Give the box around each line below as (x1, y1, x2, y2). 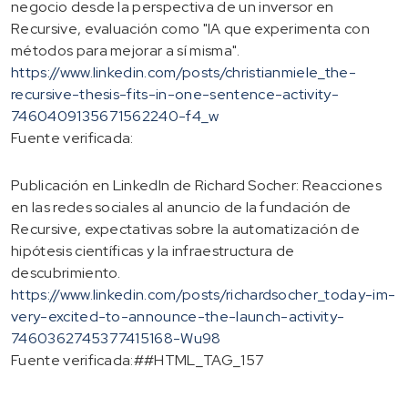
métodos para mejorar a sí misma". (11, 40, 240, 60)
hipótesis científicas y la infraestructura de (11, 240, 295, 260)
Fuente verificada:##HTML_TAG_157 (11, 350, 265, 370)
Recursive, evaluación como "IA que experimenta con (11, 18, 371, 38)
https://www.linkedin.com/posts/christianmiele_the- (11, 62, 357, 82)
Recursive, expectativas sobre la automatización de (11, 219, 361, 239)
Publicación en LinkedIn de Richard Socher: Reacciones (11, 175, 382, 195)
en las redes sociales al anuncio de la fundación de (11, 197, 352, 217)
